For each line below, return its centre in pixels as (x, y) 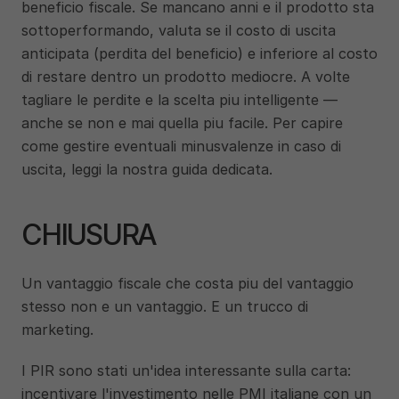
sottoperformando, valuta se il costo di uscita (179, 30)
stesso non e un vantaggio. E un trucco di (165, 306)
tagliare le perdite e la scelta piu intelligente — (179, 100)
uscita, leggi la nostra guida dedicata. (147, 169)
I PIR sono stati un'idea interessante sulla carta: (186, 370)
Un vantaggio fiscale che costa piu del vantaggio (187, 283)
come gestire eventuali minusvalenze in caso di (181, 146)
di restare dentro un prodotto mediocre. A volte (186, 77)
